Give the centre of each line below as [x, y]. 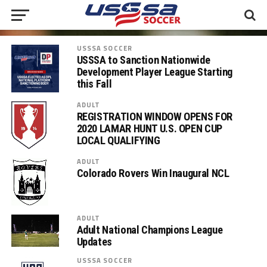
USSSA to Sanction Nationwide [143, 60]
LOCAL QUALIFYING [118, 140]
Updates [94, 242]
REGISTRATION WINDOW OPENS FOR [154, 117]
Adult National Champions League [150, 230]
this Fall [94, 84]
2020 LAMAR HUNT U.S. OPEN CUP [149, 128]
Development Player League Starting [155, 72]
